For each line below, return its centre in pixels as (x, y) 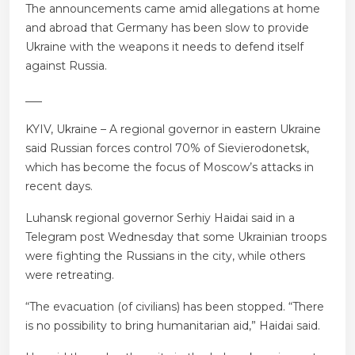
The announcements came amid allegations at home (173, 9)
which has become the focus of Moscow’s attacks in (170, 168)
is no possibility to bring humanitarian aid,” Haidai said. (173, 326)
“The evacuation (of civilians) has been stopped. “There (175, 307)
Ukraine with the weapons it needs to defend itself (164, 47)
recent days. (59, 187)
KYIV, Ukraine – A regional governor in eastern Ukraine (173, 130)
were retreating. (70, 275)
